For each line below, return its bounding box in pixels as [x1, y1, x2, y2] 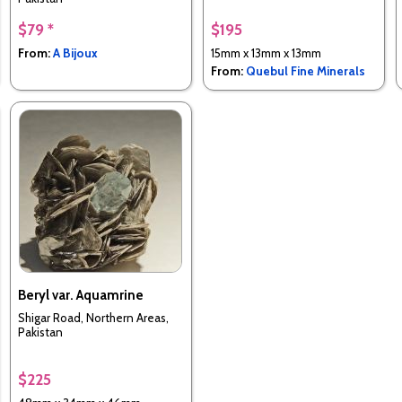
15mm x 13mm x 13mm [210, 46, 321, 61]
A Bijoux [52, 46, 98, 61]
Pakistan [17, 324, 63, 339]
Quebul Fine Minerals [245, 64, 365, 79]
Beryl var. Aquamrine [17, 287, 144, 304]
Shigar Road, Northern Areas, [17, 310, 169, 325]
